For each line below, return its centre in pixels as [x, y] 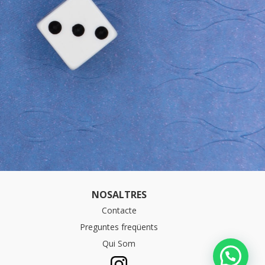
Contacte [119, 210]
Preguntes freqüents [119, 227]
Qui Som [119, 243]
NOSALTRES [119, 194]
